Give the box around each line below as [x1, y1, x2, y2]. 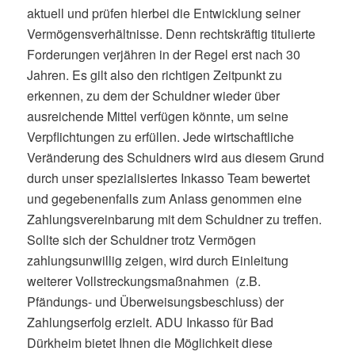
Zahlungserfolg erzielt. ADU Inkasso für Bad [26, 313, 273, 332]
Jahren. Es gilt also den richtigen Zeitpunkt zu [26, 66, 282, 85]
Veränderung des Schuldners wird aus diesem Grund [26, 148, 324, 167]
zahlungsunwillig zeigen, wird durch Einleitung [26, 251, 288, 270]
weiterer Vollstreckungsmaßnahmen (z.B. [26, 272, 261, 291]
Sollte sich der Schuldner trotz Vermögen [26, 231, 256, 250]
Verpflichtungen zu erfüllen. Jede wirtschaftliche [26, 128, 294, 147]
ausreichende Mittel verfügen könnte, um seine [26, 107, 288, 126]
